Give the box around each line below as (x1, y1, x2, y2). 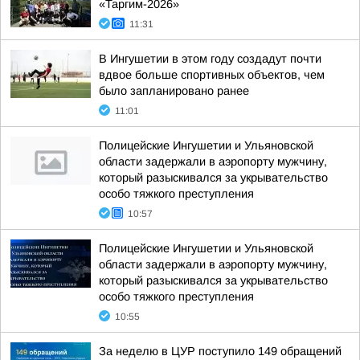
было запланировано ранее (99, 84, 249, 97)
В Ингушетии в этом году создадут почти (99, 52, 321, 65)
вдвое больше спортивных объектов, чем (99, 68, 325, 81)
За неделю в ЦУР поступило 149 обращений (99, 345, 342, 358)
